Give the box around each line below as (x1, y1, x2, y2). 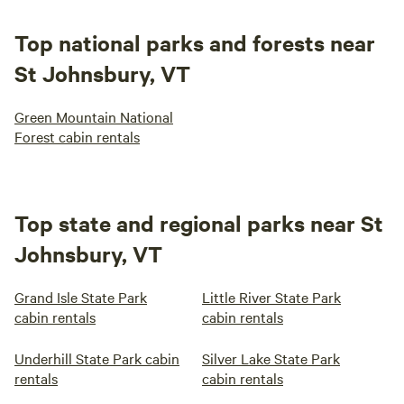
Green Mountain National (14, 106, 173, 126)
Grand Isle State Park (14, 287, 147, 307)
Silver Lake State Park (202, 348, 340, 368)
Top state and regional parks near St (14, 208, 383, 237)
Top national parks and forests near (14, 28, 375, 57)
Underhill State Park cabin (14, 348, 179, 368)
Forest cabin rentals (14, 126, 140, 146)
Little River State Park (202, 287, 341, 307)
